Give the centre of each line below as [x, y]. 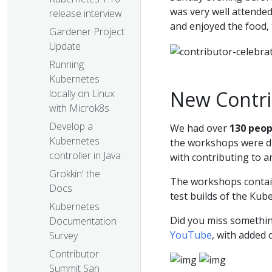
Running [66, 65]
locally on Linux [82, 94]
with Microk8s [79, 108]
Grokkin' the [75, 174]
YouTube [191, 235]
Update [65, 46]
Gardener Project [87, 32]
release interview [86, 14]
